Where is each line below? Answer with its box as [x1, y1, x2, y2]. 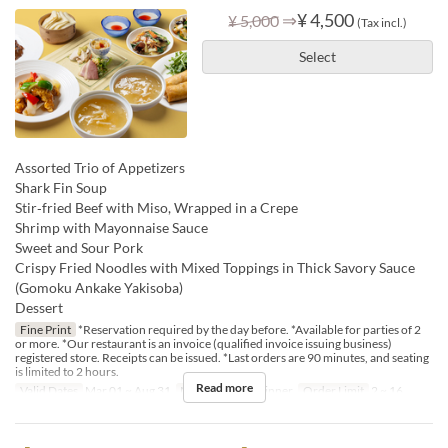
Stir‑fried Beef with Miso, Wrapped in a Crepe [15, 198, 298, 216]
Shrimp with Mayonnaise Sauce [15, 218, 208, 236]
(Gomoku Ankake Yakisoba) [15, 278, 183, 296]
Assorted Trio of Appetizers [15, 158, 185, 176]
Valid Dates [19, 382, 78, 398]
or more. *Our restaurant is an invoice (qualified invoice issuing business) [15, 335, 392, 351]
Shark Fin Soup [15, 178, 107, 196]
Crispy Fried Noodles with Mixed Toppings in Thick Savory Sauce [15, 258, 415, 276]
